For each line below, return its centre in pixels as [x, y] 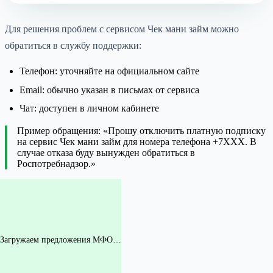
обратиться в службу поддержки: [73, 46]
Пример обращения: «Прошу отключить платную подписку [141, 131]
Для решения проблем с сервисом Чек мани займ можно [122, 29]
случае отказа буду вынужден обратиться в [106, 153]
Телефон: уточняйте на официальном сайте [109, 71]
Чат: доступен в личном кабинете [89, 108]
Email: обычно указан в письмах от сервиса [109, 90]
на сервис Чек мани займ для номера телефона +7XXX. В [137, 142]
